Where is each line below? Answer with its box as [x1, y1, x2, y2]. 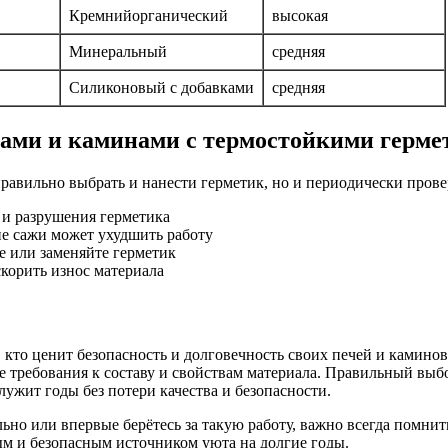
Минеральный [69, 42, 167, 60]
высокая [272, 6, 328, 24]
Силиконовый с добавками [69, 78, 254, 96]
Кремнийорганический [69, 6, 228, 24]
